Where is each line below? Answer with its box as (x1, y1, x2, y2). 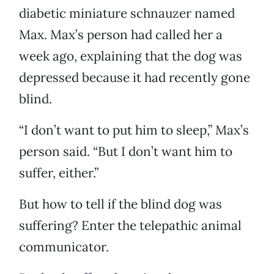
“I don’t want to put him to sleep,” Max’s (19, 122, 249, 139)
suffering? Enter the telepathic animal (19, 217, 242, 234)
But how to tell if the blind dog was (19, 196, 222, 213)
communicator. (19, 239, 109, 256)
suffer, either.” (19, 165, 98, 182)
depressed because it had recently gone (19, 69, 250, 86)
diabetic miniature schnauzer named (19, 5, 235, 22)
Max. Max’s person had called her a (19, 26, 223, 43)
